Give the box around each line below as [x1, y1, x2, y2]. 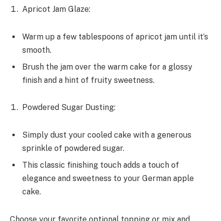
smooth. [22, 45, 51, 55]
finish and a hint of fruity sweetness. [22, 75, 154, 85]
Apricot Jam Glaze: [22, 4, 90, 14]
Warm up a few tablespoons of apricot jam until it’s [22, 32, 208, 41]
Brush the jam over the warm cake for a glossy [22, 62, 192, 72]
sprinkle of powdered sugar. [22, 144, 124, 153]
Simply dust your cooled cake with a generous [22, 130, 191, 140]
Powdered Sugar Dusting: [22, 103, 115, 112]
